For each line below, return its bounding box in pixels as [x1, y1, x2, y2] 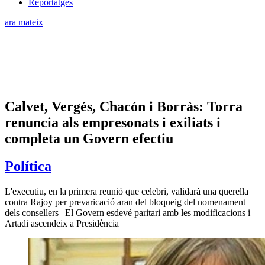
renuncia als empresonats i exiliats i [5, 114, 221, 130]
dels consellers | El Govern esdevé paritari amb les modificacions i [5, 207, 250, 218]
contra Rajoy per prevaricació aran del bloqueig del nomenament [5, 196, 245, 207]
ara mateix [5, 17, 43, 27]
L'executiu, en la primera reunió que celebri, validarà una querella [5, 186, 248, 196]
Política [5, 158, 51, 174]
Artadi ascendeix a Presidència [5, 218, 119, 228]
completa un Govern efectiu [5, 130, 173, 146]
